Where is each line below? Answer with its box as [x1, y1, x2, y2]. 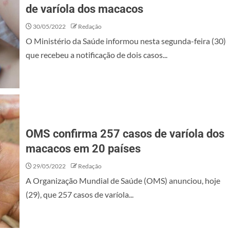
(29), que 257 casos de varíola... [26, 189, 133, 199]
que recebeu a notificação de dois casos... [26, 50, 167, 60]
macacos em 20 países [26, 142, 141, 155]
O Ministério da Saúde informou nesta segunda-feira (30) [26, 36, 226, 46]
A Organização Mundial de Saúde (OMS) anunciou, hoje [26, 176, 220, 185]
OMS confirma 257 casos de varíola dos [26, 127, 224, 140]
